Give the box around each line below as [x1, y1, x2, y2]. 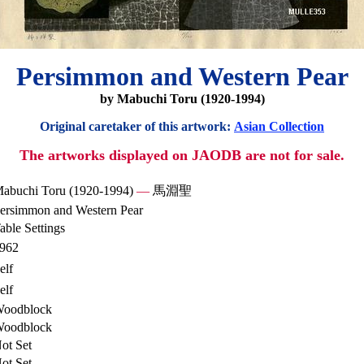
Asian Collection [234, 119, 324, 133]
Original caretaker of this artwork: [40, 119, 234, 133]
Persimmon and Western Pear [15, 62, 349, 91]
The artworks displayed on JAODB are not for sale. [19, 147, 344, 163]
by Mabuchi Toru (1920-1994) [99, 92, 265, 106]
